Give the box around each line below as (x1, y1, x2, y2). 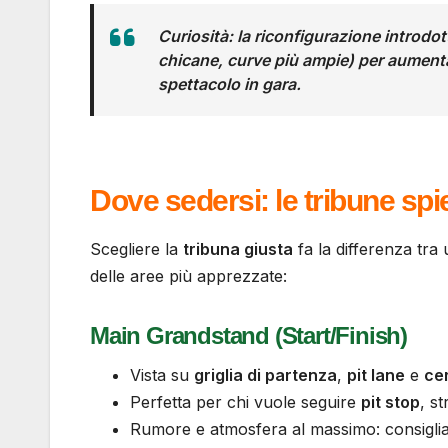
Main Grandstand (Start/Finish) (90, 321, 407, 349)
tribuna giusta (183, 238, 293, 259)
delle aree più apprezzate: (90, 265, 287, 286)
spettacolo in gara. (158, 74, 301, 95)
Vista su (130, 364, 194, 385)
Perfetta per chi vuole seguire (130, 391, 361, 412)
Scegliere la (90, 238, 183, 259)
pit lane (347, 364, 405, 385)
